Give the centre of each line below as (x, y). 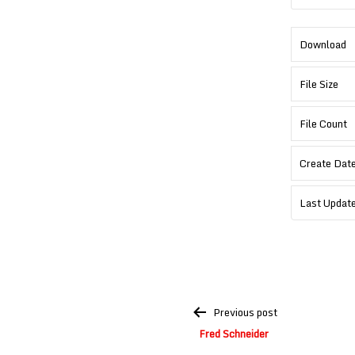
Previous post (245, 312)
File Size (319, 84)
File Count (323, 124)
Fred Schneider (234, 333)
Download (323, 44)
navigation (205, 326)
